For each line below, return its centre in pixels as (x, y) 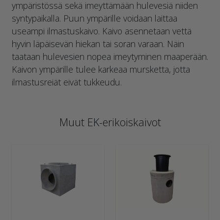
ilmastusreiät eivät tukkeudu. (67, 82)
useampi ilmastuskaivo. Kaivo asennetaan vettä (102, 31)
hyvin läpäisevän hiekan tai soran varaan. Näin (98, 43)
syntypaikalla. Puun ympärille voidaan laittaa (95, 18)
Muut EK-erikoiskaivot (110, 122)
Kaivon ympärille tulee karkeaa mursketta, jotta (101, 69)
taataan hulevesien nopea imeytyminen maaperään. (110, 56)
